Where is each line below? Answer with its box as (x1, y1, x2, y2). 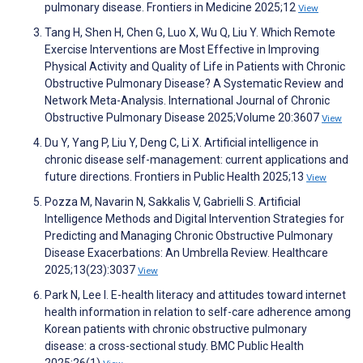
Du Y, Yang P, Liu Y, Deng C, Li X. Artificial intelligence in (45, 135, 318, 149)
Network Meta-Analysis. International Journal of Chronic (45, 93, 330, 107)
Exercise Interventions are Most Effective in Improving (45, 42, 319, 56)
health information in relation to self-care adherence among (45, 305, 351, 318)
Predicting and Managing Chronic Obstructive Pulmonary (45, 228, 333, 242)
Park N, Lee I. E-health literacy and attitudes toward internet (45, 288, 346, 301)
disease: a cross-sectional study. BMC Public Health (45, 339, 304, 352)
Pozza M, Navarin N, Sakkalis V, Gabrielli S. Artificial (45, 194, 301, 208)
